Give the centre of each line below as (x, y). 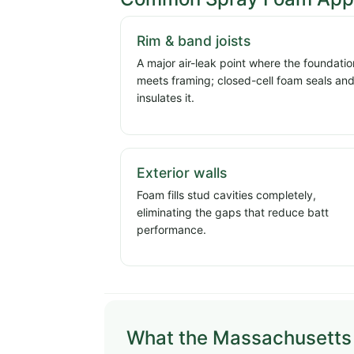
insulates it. (166, 98)
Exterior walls (182, 172)
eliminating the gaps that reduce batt (233, 212)
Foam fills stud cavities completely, (226, 194)
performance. (171, 229)
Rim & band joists (194, 41)
